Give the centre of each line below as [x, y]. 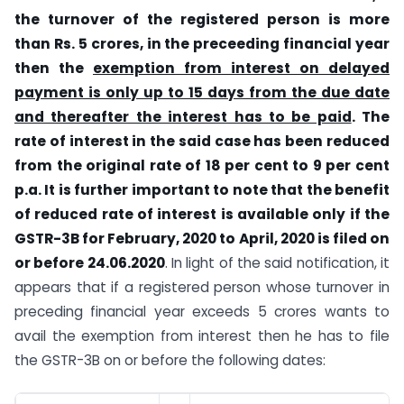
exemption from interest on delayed [241, 69]
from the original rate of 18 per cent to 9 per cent [202, 166]
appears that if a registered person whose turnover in [202, 288]
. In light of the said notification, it [277, 263]
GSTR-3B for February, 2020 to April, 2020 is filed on [202, 239]
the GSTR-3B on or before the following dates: [170, 361]
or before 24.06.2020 [90, 263]
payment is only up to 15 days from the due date [202, 93]
